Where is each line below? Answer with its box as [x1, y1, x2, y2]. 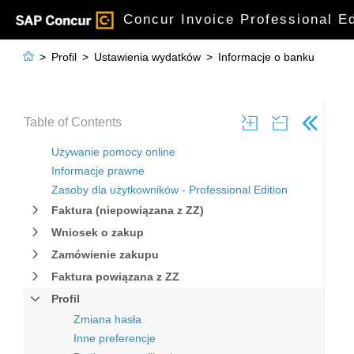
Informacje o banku [218, 51, 314, 63]
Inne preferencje [73, 332, 156, 345]
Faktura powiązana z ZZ [51, 270, 179, 283]
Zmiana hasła [73, 313, 141, 326]
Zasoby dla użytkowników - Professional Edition [51, 183, 288, 196]
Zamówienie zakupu [51, 248, 159, 261]
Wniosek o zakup [51, 226, 144, 239]
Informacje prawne [51, 164, 145, 177]
